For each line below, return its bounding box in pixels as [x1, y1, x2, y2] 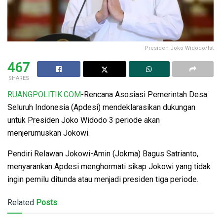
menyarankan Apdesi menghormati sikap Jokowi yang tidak [7, 161, 211, 171]
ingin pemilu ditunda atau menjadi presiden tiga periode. [7, 174, 198, 184]
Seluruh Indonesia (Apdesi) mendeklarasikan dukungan [7, 102, 195, 112]
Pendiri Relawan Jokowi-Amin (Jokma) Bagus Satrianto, [7, 148, 198, 158]
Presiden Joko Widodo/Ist [145, 44, 214, 51]
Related [7, 197, 34, 207]
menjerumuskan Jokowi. [7, 128, 90, 138]
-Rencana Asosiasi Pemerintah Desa [81, 89, 207, 99]
